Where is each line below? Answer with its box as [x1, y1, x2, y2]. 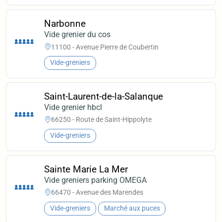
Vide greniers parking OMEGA [44, 175, 147, 185]
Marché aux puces [104, 204, 160, 213]
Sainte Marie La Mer [44, 163, 128, 175]
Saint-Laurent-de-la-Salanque [44, 90, 164, 102]
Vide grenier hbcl [44, 102, 103, 112]
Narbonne [44, 18, 86, 30]
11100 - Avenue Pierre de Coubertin [51, 43, 159, 51]
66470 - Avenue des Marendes [51, 188, 144, 197]
